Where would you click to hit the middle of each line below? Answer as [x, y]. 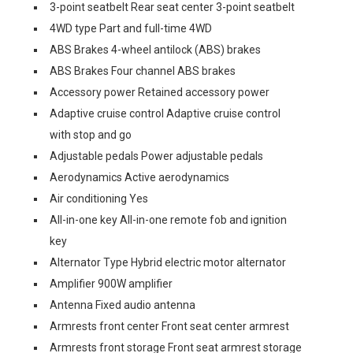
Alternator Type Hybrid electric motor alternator [168, 262]
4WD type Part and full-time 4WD [131, 28]
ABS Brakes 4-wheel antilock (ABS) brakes [155, 49]
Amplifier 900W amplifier [111, 283]
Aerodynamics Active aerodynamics [139, 177]
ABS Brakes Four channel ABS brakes [143, 71]
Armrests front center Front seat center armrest [169, 326]
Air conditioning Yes [99, 198]
